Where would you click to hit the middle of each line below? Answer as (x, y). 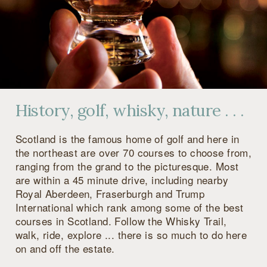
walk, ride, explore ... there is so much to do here (131, 235)
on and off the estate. (65, 249)
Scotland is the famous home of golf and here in (127, 139)
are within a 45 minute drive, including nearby (122, 180)
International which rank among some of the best (129, 207)
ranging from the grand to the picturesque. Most (127, 166)
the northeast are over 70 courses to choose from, (133, 153)
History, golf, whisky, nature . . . (130, 111)
